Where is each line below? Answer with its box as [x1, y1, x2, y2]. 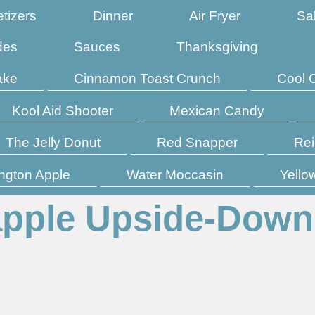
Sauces [74, 39, 120, 55]
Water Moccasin [127, 167, 224, 182]
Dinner [93, 8, 133, 23]
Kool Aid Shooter [12, 103, 113, 118]
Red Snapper [157, 135, 238, 150]
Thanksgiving [176, 39, 258, 55]
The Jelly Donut [6, 135, 101, 150]
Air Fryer [189, 8, 240, 23]
